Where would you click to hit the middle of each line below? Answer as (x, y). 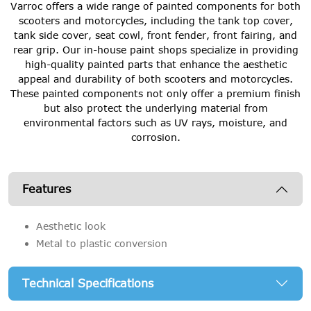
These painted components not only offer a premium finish (155, 94)
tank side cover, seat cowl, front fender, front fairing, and (155, 35)
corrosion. (155, 137)
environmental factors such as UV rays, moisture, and (155, 123)
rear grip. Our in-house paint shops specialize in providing (155, 50)
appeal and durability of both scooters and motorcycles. (155, 79)
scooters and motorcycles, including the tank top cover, (155, 21)
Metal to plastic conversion (102, 243)
